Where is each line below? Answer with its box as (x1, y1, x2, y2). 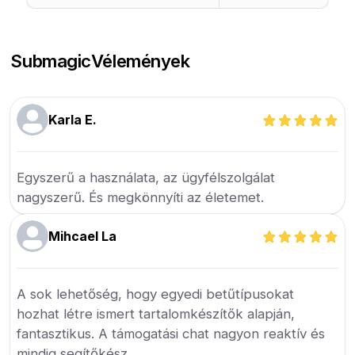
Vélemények (90, 50, 190, 72)
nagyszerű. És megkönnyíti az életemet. (17, 189, 265, 206)
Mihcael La (48, 228, 117, 245)
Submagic (10, 50, 91, 72)
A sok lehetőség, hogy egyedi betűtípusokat (17, 286, 295, 303)
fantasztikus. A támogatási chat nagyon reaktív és (17, 326, 326, 342)
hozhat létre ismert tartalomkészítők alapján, (17, 306, 296, 323)
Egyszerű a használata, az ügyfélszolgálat (17, 170, 276, 186)
